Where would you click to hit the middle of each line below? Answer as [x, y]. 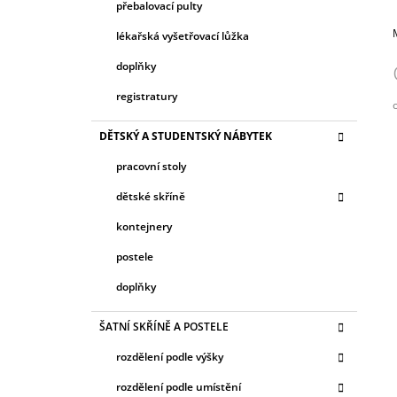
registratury [147, 96]
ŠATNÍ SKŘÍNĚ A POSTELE [164, 326]
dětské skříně [151, 196]
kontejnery [144, 226]
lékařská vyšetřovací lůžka [183, 35]
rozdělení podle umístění [179, 386]
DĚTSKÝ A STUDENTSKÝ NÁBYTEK [186, 136]
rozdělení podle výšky [170, 356]
